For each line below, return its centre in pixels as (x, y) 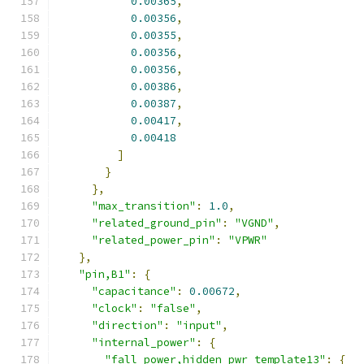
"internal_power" (144, 342)
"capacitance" (134, 291)
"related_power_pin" (154, 240)
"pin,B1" (105, 274)
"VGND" (254, 223)
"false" (173, 308)
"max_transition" (144, 206)
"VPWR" (248, 240)
